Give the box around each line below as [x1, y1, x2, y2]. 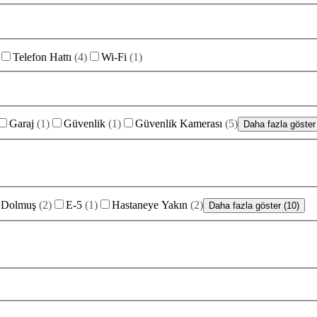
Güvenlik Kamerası [135, 117, 222, 130]
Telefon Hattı [13, 50, 71, 63]
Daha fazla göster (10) [209, 200, 299, 211]
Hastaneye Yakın [112, 198, 188, 211]
